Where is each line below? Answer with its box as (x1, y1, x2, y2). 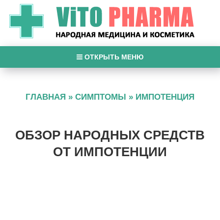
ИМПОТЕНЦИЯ (136, 92, 194, 102)
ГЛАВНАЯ (26, 92, 66, 102)
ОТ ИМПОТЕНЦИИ (53, 144, 167, 159)
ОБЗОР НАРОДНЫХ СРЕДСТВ (15, 128, 205, 142)
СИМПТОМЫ (75, 92, 126, 102)
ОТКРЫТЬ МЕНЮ (82, 53, 143, 61)
